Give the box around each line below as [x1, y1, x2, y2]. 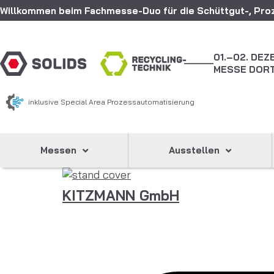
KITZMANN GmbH [62, 187, 179, 204]
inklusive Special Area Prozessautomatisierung [28, 97, 194, 106]
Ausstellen [168, 144, 220, 156]
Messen [40, 144, 76, 156]
